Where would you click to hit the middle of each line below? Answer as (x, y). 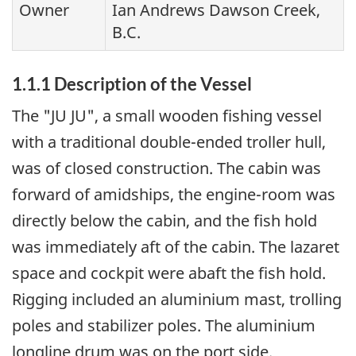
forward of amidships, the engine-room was (174, 195)
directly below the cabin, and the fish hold (164, 221)
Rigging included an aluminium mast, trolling (177, 300)
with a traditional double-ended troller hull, (169, 142)
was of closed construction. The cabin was (166, 168)
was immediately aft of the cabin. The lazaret (176, 247)
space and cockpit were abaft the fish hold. (169, 273)
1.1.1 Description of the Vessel (132, 83)
